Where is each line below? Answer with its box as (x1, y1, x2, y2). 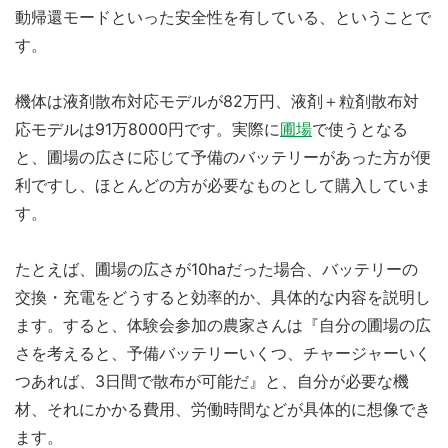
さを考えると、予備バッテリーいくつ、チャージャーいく (15, 342, 431, 363)
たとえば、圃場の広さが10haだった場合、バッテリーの (15, 258, 418, 279)
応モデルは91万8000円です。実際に (15, 118, 280, 139)
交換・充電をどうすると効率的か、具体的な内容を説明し (15, 286, 431, 307)
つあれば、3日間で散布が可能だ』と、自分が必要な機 (15, 370, 409, 391)
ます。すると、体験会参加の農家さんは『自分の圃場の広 (15, 314, 431, 335)
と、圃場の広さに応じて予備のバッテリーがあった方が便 (15, 146, 431, 167)
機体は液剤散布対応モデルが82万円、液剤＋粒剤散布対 (15, 90, 419, 111)
